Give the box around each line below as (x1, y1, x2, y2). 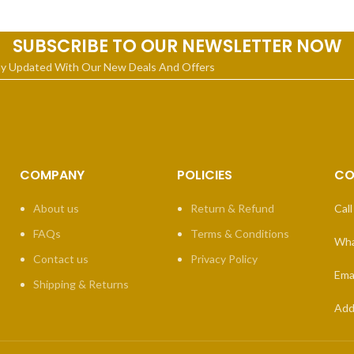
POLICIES (176, 165, 232, 184)
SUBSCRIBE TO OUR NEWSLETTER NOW (12, 33, 342, 58)
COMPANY (20, 165, 85, 184)
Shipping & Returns (33, 277, 130, 291)
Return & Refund (190, 201, 274, 215)
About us (33, 201, 80, 215)
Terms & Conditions (190, 226, 289, 240)
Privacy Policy (190, 251, 258, 265)
